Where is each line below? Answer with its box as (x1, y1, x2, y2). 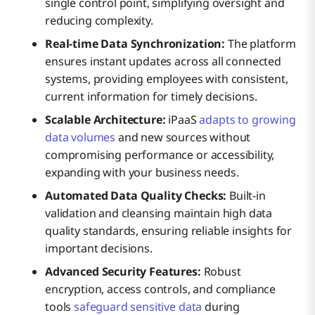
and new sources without (115, 129, 251, 145)
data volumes (45, 129, 116, 145)
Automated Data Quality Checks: (45, 187, 230, 203)
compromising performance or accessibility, (45, 146, 275, 162)
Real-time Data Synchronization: (45, 35, 226, 51)
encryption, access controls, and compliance (45, 281, 276, 297)
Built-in (229, 187, 266, 203)
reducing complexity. (45, 12, 153, 28)
